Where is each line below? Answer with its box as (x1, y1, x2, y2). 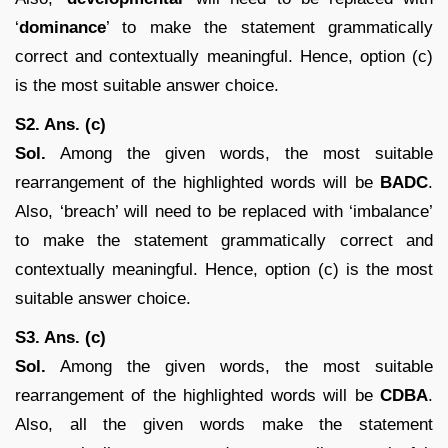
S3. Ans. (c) (15, 327, 106, 347)
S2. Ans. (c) (15, 114, 106, 134)
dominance (19, 17, 106, 37)
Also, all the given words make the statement (15, 414, 433, 434)
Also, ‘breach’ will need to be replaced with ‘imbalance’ (15, 201, 433, 221)
